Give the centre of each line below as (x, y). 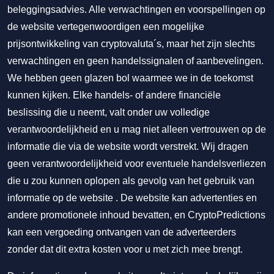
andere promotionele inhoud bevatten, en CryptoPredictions (136, 215)
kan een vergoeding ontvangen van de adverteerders (122, 232)
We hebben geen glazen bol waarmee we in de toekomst (130, 78)
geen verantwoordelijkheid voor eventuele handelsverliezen (137, 164)
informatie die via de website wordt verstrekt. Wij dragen (128, 146)
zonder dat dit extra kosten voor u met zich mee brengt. (125, 249)
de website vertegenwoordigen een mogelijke (106, 27)
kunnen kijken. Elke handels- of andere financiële (114, 95)
